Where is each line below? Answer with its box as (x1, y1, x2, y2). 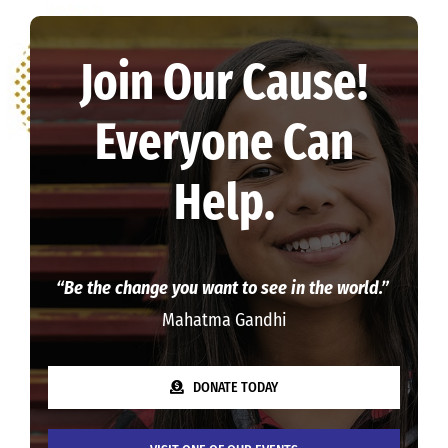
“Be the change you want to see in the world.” (55, 276, 393, 299)
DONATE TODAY (193, 378, 279, 396)
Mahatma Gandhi (161, 308, 287, 331)
